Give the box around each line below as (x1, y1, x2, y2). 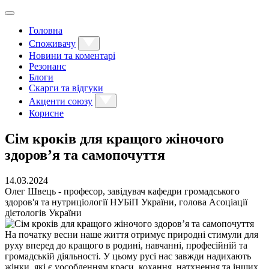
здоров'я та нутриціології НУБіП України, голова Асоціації (5, 196, 247, 207)
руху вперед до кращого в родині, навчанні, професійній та (5, 240, 247, 250)
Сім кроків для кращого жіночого (5, 130, 224, 147)
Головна (29, 25, 62, 35)
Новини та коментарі (29, 50, 115, 61)
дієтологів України (5, 207, 82, 218)
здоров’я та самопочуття (5, 147, 165, 163)
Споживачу (29, 38, 76, 49)
